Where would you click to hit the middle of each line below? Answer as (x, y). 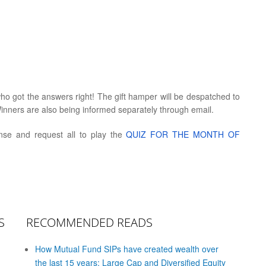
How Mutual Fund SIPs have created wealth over (127, 249)
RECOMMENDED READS (89, 222)
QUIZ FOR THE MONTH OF (183, 134)
